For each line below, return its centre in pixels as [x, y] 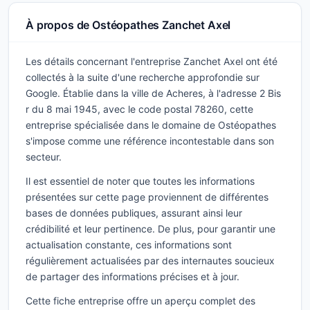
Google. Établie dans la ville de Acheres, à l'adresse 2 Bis [153, 93]
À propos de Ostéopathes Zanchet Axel [128, 25]
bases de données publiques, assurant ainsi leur [134, 213]
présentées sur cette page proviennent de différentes [147, 197]
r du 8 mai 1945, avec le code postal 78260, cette [139, 109]
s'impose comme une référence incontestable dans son [150, 141]
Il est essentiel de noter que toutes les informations [140, 181]
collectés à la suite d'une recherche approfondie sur [143, 77]
